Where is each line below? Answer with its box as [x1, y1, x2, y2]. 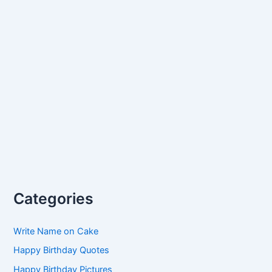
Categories [13, 189, 94, 208]
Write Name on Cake [13, 225, 99, 237]
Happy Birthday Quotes [13, 245, 110, 256]
